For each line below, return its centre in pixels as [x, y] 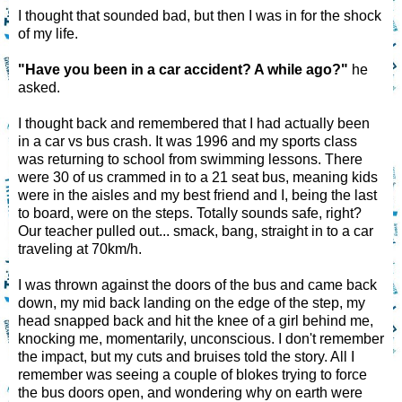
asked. [39, 87]
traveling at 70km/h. [80, 249]
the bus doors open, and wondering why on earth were [190, 392]
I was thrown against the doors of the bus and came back [197, 284]
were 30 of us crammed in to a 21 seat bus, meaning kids [198, 177]
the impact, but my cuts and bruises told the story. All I [186, 356]
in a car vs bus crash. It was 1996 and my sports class [188, 141]
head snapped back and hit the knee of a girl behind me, [196, 320]
